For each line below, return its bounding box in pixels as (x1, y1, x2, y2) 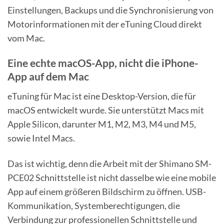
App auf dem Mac (7, 70, 89, 83)
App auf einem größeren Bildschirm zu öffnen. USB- (7, 185, 206, 197)
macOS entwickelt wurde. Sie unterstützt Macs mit (7, 104, 204, 115)
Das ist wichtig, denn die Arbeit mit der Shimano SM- (7, 157, 211, 169)
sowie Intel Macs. (7, 132, 75, 143)
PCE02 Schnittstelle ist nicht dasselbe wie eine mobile (7, 171, 216, 183)
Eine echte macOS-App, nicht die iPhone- (7, 56, 198, 70)
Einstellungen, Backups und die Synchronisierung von (7, 4, 213, 16)
